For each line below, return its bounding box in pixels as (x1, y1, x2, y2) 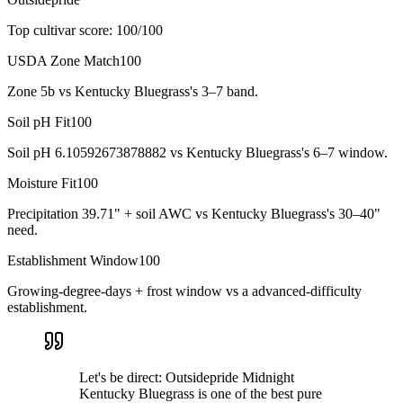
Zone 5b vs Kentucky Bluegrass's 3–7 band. (7, 83, 258, 99)
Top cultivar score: (7, 22, 112, 38)
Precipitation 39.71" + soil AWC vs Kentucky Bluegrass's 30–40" (7, 205, 381, 221)
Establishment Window (7, 252, 139, 268)
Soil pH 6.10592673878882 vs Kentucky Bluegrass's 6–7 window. (7, 144, 388, 160)
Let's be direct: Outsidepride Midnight (79, 369, 294, 385)
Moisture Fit (7, 175, 76, 191)
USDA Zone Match (7, 52, 120, 68)
